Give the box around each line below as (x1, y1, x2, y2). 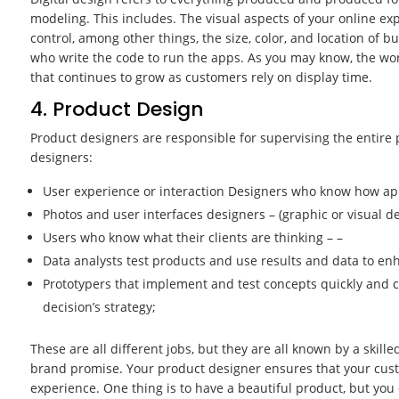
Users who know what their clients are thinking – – (42, 229, 343, 247)
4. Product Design (29, 95, 204, 124)
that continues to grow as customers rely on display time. (29, 69, 372, 86)
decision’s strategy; (42, 298, 156, 316)
